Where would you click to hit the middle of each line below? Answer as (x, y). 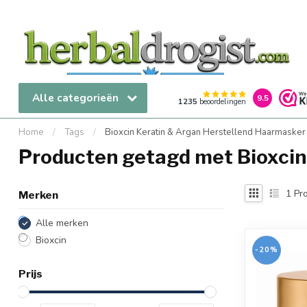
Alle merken (62, 223)
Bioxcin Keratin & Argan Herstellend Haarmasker (205, 132)
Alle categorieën (77, 98)
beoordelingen (222, 102)
